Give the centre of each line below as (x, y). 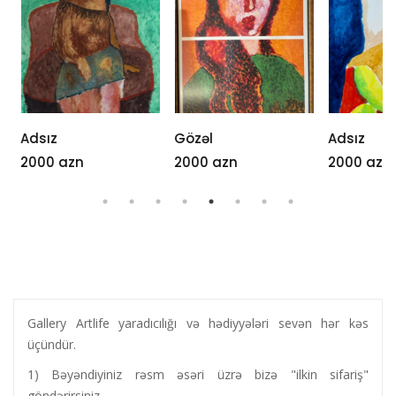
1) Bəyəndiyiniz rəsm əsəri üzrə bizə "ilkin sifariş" (198, 375)
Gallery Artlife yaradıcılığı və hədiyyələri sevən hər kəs (198, 324)
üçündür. (53, 345)
